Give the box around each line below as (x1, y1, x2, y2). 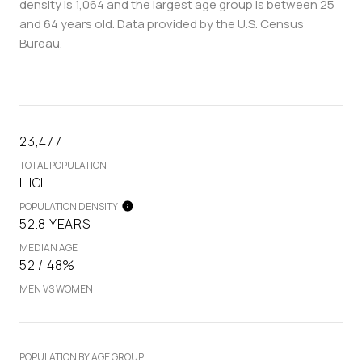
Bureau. (19, 34, 62, 52)
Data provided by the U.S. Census (115, 15, 304, 32)
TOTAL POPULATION (19, 158, 107, 172)
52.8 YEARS (19, 214, 90, 233)
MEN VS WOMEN (19, 281, 93, 296)
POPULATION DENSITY (19, 199, 118, 213)
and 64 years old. (19, 15, 115, 32)
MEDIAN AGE (19, 240, 78, 255)
